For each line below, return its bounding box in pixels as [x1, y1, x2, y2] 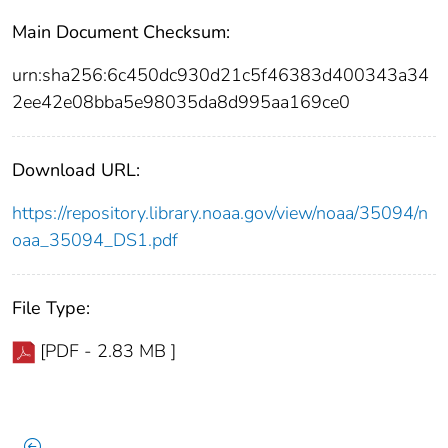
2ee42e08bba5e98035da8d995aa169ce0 [12, 89, 350, 114]
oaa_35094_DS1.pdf [12, 227, 178, 252]
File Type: [12, 295, 90, 320]
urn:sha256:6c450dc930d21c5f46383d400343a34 [12, 62, 429, 87]
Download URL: [12, 157, 140, 182]
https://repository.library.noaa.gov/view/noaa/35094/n [12, 200, 428, 225]
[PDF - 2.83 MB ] [40, 338, 176, 363]
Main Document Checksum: [12, 19, 230, 44]
